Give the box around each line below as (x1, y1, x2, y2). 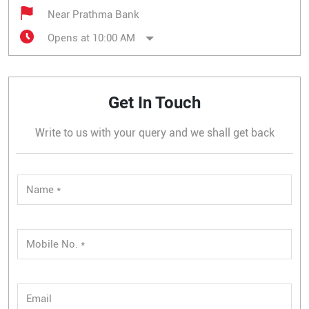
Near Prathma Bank (48, 8, 139, 21)
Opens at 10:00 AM (48, 32, 135, 44)
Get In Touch (108, 93, 201, 112)
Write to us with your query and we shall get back (34, 126, 275, 139)
